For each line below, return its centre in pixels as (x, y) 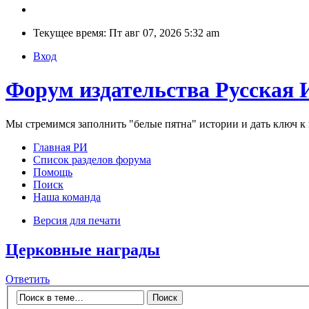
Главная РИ (60, 147)
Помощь (53, 172)
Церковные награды (83, 249)
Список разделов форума (92, 159)
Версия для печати (77, 220)
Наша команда (67, 197)
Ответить (28, 279)
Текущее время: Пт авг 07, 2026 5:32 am (126, 33)
